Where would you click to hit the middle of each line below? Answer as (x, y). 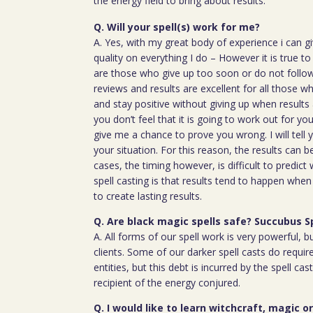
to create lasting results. (148, 196)
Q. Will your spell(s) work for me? (177, 27)
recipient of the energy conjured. (167, 283)
